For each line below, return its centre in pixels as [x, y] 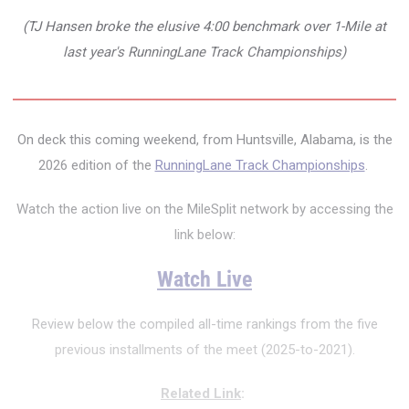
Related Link [201, 393]
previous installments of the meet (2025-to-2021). [204, 350]
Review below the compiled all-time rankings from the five [204, 324]
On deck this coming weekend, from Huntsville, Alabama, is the [204, 140]
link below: [204, 235]
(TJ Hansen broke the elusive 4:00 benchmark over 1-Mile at [204, 26]
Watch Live [204, 279]
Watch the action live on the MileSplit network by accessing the [204, 209]
